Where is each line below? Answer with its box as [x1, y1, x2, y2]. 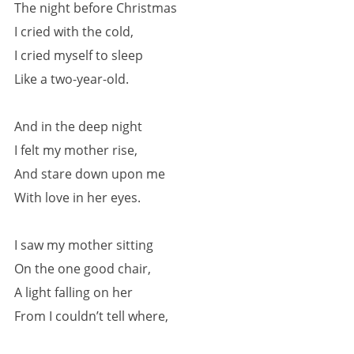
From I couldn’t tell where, [14, 307, 168, 325]
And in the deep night [14, 118, 142, 135]
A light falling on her [14, 284, 133, 301]
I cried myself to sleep [14, 47, 143, 64]
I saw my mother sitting [14, 236, 153, 254]
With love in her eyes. [14, 189, 141, 206]
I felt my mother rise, [14, 141, 137, 159]
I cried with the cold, [14, 23, 134, 40]
